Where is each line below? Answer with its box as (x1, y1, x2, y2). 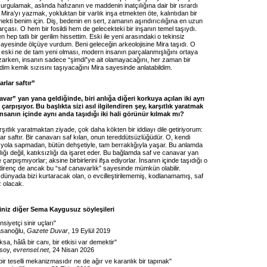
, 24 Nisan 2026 (49, 246, 94, 253)
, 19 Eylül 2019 (68, 227, 110, 234)
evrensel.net (13, 246, 49, 253)
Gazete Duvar (27, 227, 68, 234)
